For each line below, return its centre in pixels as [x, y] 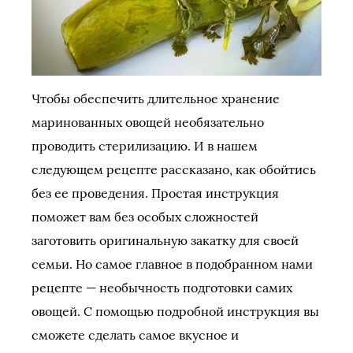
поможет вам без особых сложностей [145, 217]
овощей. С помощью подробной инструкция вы [175, 312]
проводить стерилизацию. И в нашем [145, 146]
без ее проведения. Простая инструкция [155, 193]
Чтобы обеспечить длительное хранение [156, 99]
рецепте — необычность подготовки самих [162, 288]
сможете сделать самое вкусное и [135, 335]
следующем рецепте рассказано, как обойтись [174, 170]
